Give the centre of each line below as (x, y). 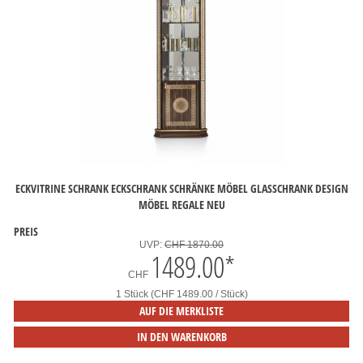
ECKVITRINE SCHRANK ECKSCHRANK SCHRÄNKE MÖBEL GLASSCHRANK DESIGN (181, 188)
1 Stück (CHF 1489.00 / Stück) (181, 294)
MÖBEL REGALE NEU (181, 204)
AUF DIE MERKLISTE (181, 311)
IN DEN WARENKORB (181, 337)
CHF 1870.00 (194, 245)
